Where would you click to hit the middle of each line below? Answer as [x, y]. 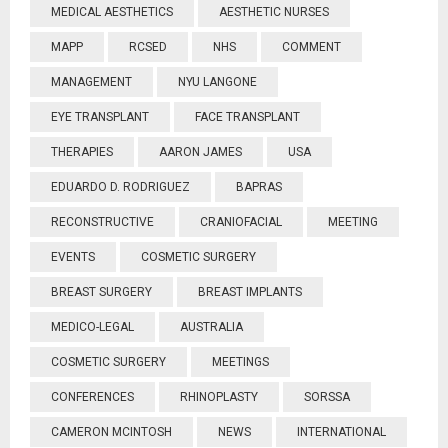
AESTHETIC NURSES [274, 12]
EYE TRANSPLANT [100, 117]
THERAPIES [82, 152]
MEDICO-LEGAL [92, 327]
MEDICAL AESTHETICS [112, 12]
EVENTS [73, 257]
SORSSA [327, 397]
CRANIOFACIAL [241, 222]
